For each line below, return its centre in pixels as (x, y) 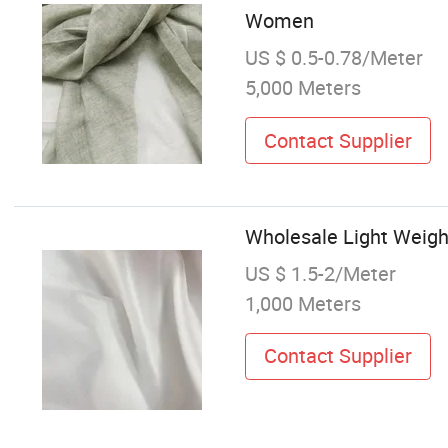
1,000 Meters (302, 303)
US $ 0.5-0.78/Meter (333, 58)
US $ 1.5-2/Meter (320, 273)
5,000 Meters (302, 88)
